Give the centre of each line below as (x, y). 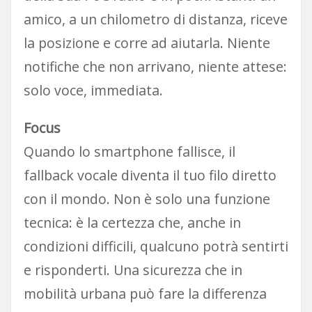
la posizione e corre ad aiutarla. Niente (147, 42)
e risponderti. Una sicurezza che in (133, 270)
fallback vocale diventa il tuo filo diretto (150, 175)
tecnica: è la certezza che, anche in (132, 223)
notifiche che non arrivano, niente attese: (155, 66)
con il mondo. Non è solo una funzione (147, 199)
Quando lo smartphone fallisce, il (129, 152)
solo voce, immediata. (93, 90)
